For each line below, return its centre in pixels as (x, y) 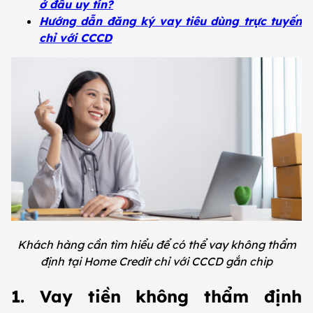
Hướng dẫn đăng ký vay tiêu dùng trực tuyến (170, 21)
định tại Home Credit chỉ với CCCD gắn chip (156, 262)
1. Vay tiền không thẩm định (156, 297)
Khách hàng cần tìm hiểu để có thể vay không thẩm (156, 245)
